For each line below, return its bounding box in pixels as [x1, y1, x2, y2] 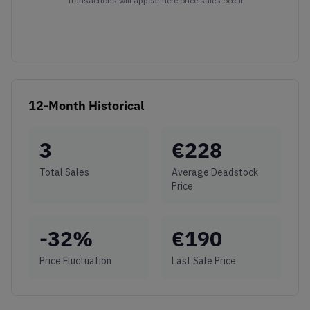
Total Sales [39, 166, 89, 179]
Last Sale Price [172, 255, 236, 268]
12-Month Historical [28, 98, 144, 114]
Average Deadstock [172, 166, 258, 179]
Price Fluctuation [39, 255, 111, 268]
